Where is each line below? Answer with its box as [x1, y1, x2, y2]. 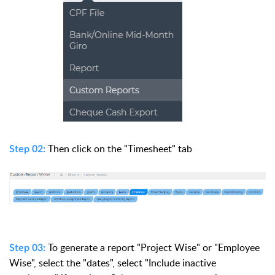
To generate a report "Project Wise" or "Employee [48, 241, 260, 255]
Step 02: [9, 144, 45, 154]
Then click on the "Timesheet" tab [48, 142, 195, 155]
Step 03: [9, 243, 48, 254]
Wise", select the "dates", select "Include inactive [9, 256, 216, 270]
